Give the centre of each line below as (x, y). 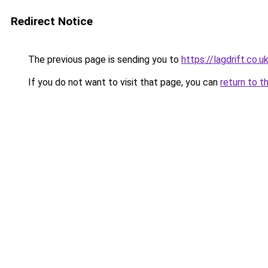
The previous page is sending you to (103, 60)
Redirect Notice (52, 21)
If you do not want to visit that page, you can (123, 82)
